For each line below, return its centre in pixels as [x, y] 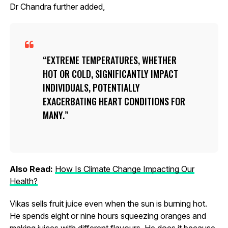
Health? [23, 181]
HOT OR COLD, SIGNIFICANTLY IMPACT [110, 74]
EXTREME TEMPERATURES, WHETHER [111, 60]
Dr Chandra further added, [57, 6]
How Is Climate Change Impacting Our [124, 169]
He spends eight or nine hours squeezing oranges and [108, 216]
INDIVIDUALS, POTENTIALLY [91, 87]
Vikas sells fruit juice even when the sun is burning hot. [108, 203]
